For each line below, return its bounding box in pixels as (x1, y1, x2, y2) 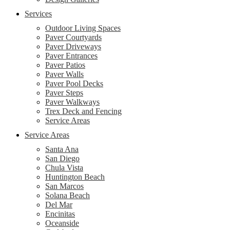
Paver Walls (45, 70, 84, 79)
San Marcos (45, 182, 84, 190)
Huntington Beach (45, 172, 105, 181)
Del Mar (45, 200, 72, 209)
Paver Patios (45, 61, 85, 69)
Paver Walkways (45, 98, 100, 106)
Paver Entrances (45, 51, 98, 60)
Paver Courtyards (45, 33, 102, 42)
